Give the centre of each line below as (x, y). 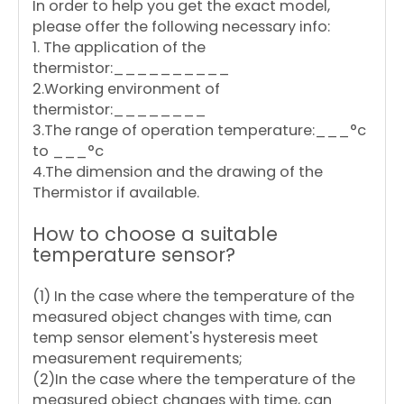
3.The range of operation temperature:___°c (199, 130)
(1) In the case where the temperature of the (193, 296)
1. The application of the (119, 47)
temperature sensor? (134, 255)
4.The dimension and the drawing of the (178, 172)
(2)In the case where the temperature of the (194, 379)
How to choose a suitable (155, 234)
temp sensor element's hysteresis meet (175, 338)
